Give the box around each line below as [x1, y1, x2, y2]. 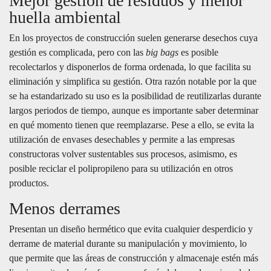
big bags [146, 47, 178, 58]
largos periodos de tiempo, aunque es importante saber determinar [9, 105, 258, 116]
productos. [9, 178, 49, 189]
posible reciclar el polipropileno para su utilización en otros [9, 163, 233, 174]
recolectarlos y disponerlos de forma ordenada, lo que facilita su [9, 62, 251, 73]
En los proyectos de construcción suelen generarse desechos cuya [9, 33, 258, 44]
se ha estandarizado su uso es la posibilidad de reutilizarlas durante [9, 91, 261, 102]
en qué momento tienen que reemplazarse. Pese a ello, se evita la [9, 120, 254, 131]
